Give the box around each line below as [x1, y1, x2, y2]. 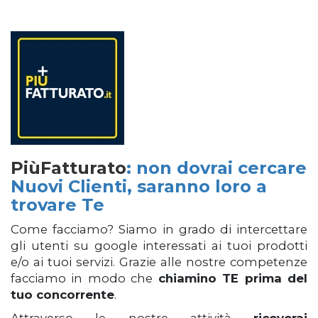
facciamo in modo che [11, 271, 158, 285]
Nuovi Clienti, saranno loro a [11, 176, 267, 197]
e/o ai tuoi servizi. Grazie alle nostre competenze [11, 255, 307, 269]
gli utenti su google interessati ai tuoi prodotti [11, 238, 307, 253]
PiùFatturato [11, 158, 126, 178]
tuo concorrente [11, 287, 114, 302]
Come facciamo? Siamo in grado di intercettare [11, 222, 307, 236]
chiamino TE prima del [158, 271, 308, 285]
